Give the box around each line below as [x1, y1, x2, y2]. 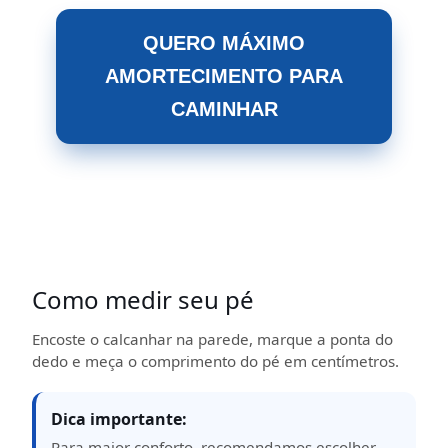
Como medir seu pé [32, 283, 254, 316]
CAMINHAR [170, 98, 278, 120]
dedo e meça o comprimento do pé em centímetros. [32, 351, 399, 371]
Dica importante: [51, 408, 187, 430]
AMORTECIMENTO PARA [105, 65, 343, 87]
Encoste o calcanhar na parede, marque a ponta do [32, 329, 393, 349]
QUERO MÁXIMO [143, 32, 305, 54]
